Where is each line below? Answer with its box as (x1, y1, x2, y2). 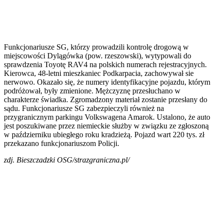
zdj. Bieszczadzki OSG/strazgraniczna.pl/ (4, 155, 129, 164)
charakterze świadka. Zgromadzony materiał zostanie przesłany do (4, 95, 207, 104)
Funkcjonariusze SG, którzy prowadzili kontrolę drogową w (4, 42, 189, 51)
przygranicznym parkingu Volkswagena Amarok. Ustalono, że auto (4, 112, 210, 121)
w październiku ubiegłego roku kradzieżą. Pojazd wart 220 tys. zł (4, 130, 204, 139)
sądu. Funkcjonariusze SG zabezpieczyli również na (4, 104, 164, 112)
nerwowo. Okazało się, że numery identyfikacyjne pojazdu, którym (4, 77, 210, 86)
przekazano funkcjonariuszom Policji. (4, 139, 119, 147)
